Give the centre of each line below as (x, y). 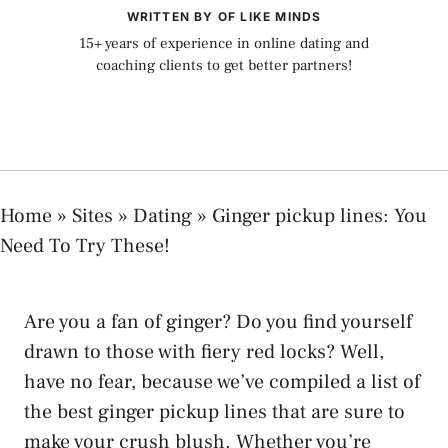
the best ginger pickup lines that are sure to (214, 411)
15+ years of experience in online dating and (224, 43)
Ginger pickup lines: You (319, 215)
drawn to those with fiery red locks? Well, (204, 351)
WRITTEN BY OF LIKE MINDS (224, 16)
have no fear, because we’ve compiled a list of (222, 381)
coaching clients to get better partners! (224, 65)
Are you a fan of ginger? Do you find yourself (218, 321)
